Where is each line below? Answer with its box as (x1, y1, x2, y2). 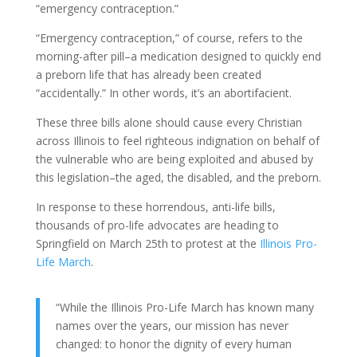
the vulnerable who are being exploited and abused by (35, 151, 313, 167)
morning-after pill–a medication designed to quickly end (35, 48, 321, 64)
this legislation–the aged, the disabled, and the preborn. (35, 169, 321, 185)
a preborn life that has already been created (35, 66, 261, 82)
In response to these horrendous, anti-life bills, (35, 198, 276, 214)
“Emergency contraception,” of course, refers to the (35, 29, 303, 45)
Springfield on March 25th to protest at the (35, 235, 260, 251)
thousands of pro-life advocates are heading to (35, 217, 279, 233)
